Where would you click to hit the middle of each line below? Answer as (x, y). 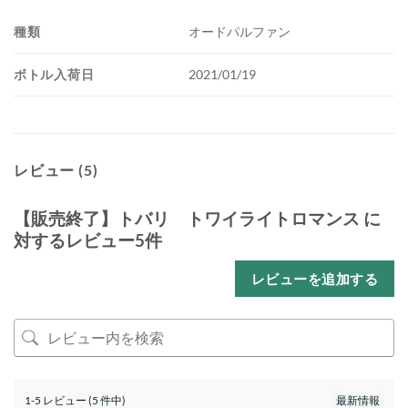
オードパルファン (240, 32)
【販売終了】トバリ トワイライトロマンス (187, 218)
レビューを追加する (314, 278)
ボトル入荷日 (54, 74)
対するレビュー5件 (88, 240)
